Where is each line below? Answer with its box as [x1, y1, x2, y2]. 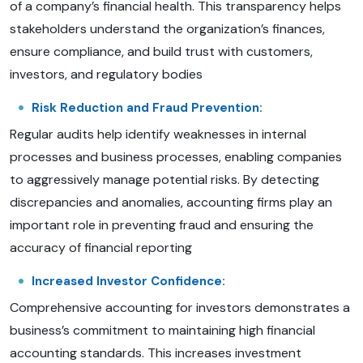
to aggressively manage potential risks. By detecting [10, 170, 319, 188]
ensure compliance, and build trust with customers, [10, 42, 313, 60]
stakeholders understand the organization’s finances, [10, 19, 325, 37]
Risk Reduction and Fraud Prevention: [32, 99, 263, 116]
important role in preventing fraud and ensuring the [10, 216, 314, 233]
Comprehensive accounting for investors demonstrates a [10, 298, 350, 316]
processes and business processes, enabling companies [10, 147, 342, 165]
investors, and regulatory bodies [10, 65, 203, 83]
